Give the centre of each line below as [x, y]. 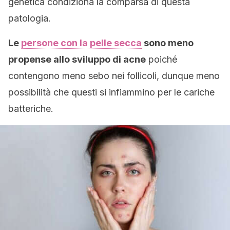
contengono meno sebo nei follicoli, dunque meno [114, 76]
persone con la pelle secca [81, 43]
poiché [161, 59]
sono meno [168, 43]
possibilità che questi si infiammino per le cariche [111, 92]
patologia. [30, 18]
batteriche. [31, 109]
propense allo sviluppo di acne [77, 59]
